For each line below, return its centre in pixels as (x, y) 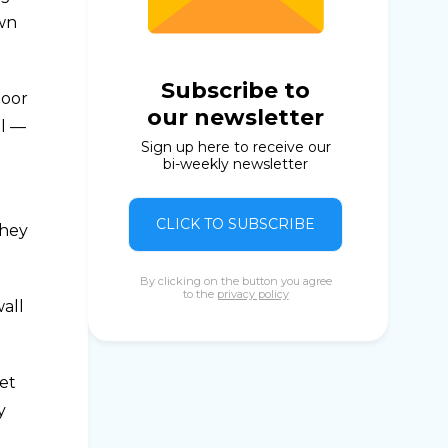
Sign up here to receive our (235, 147)
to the (199, 294)
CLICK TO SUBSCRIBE (235, 224)
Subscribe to (235, 90)
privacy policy (252, 294)
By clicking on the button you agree (235, 281)
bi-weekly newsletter (235, 164)
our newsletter (235, 117)
